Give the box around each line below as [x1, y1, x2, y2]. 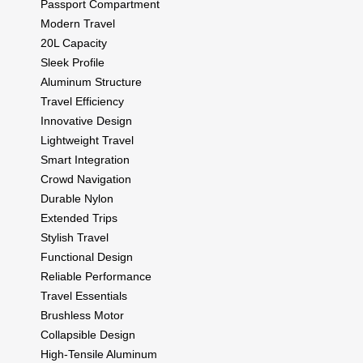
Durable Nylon [41, 191, 113, 205]
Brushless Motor [41, 308, 124, 322]
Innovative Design [41, 113, 132, 127]
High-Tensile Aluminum [41, 347, 157, 361]
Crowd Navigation [41, 172, 131, 186]
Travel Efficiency [41, 94, 124, 108]
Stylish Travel [41, 230, 109, 244]
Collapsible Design [41, 327, 135, 341]
